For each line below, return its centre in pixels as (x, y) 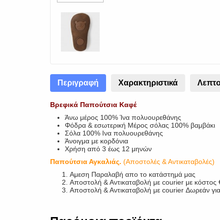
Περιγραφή (78, 83)
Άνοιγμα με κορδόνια (97, 141)
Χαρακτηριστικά (148, 83)
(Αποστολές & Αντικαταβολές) (169, 162)
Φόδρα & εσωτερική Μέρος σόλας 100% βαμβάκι (140, 125)
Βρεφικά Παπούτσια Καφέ (94, 105)
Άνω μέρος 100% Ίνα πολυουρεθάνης (123, 117)
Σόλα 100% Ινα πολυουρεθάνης (114, 133)
